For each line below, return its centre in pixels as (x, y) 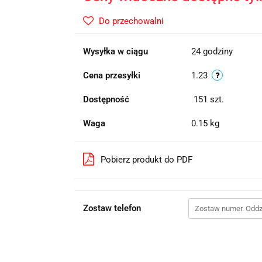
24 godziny (212, 51)
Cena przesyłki (111, 75)
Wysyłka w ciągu (115, 51)
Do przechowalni (131, 21)
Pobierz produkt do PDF (146, 160)
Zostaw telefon (112, 208)
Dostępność (106, 99)
